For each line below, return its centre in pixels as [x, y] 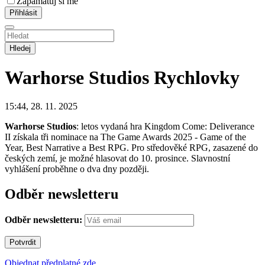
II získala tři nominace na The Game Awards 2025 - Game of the [125, 137]
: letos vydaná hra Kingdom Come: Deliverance [165, 127]
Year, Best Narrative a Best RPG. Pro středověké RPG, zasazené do [131, 148]
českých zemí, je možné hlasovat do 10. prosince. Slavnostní [117, 159]
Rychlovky [197, 77]
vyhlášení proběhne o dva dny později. [77, 169]
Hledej [20, 48]
